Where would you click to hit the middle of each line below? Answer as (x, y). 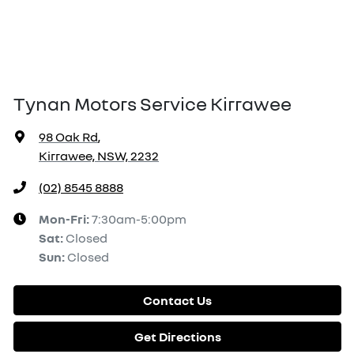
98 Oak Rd (68, 137)
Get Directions (177, 337)
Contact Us (177, 300)
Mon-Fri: (65, 219)
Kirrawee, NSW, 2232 (99, 156)
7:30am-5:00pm (139, 219)
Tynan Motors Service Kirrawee (153, 103)
